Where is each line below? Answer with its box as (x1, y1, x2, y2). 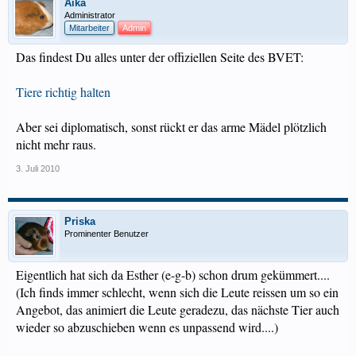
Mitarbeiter (69, 23, 110, 33)
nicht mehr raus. (16, 136, 96, 153)
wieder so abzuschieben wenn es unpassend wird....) (16, 319, 278, 335)
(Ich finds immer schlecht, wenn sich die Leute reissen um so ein (16, 284, 339, 300)
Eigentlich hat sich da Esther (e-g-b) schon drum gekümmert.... (16, 266, 330, 283)
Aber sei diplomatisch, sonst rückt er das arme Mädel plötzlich (16, 118, 327, 135)
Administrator (64, 10, 115, 20)
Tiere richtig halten (16, 83, 110, 100)
